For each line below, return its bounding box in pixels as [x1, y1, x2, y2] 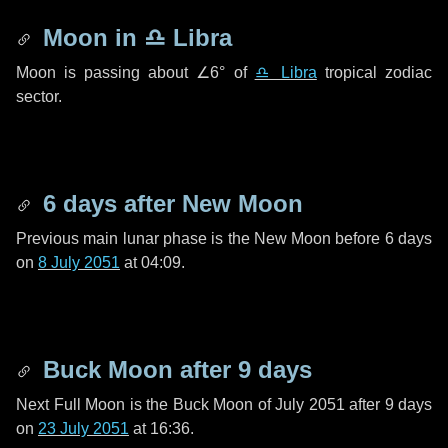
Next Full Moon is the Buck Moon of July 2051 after [16, 396, 385, 413]
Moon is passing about [16, 64, 197, 81]
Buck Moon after [36, 356, 238, 383]
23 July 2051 [38, 420, 129, 437]
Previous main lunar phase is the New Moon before [16, 230, 385, 247]
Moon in [36, 24, 144, 51]
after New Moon [117, 190, 303, 217]
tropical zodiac [316, 64, 433, 81]
